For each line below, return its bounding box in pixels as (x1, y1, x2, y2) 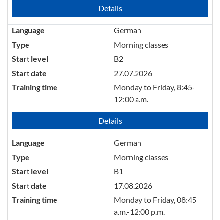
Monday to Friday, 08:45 (114, 194, 196, 204)
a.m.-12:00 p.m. (114, 206, 165, 216)
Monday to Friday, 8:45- (114, 82, 195, 92)
